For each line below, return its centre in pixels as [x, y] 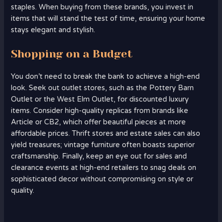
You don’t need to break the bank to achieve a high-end [106, 77]
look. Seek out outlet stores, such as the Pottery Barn [103, 88]
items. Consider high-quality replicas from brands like [100, 111]
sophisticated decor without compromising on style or [102, 179]
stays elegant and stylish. [53, 30]
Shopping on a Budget [72, 54]
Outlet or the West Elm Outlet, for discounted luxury [100, 100]
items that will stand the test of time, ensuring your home [108, 18]
